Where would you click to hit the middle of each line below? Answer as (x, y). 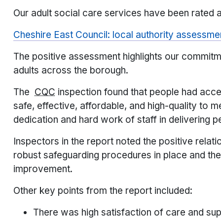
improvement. (43, 169)
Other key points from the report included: (103, 191)
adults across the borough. (71, 71)
